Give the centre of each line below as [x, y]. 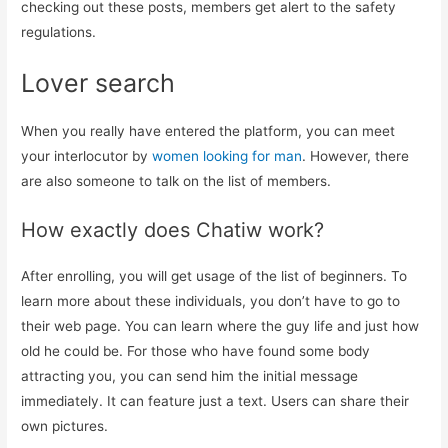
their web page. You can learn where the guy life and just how [220, 325]
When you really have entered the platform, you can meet [208, 130]
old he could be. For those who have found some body [196, 350]
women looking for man [227, 155]
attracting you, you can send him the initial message [190, 375]
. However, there [356, 155]
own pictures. [65, 425]
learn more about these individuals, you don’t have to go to [211, 300]
